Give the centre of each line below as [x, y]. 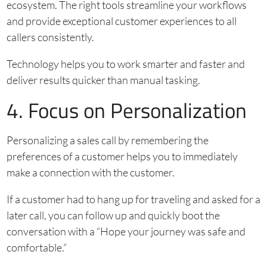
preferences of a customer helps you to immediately [122, 156]
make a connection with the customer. [90, 173]
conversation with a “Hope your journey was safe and [126, 232]
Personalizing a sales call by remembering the [107, 140]
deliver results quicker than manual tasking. [103, 80]
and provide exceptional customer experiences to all [121, 21]
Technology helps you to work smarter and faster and [125, 64]
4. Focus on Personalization [126, 111]
